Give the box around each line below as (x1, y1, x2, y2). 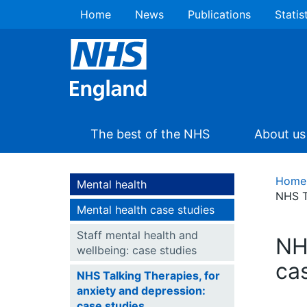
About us (254, 127, 306, 141)
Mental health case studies (77, 203, 214, 217)
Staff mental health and (77, 228, 198, 242)
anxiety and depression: (77, 284, 206, 297)
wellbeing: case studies (77, 243, 197, 257)
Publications (188, 8, 251, 21)
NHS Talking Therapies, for (77, 269, 220, 282)
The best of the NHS (90, 127, 210, 141)
